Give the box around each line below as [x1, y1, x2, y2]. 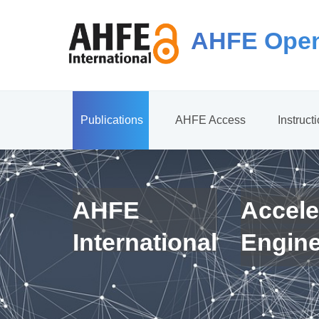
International [73, 229, 217, 256]
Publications [80, 114, 143, 126]
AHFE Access [175, 114, 246, 126]
